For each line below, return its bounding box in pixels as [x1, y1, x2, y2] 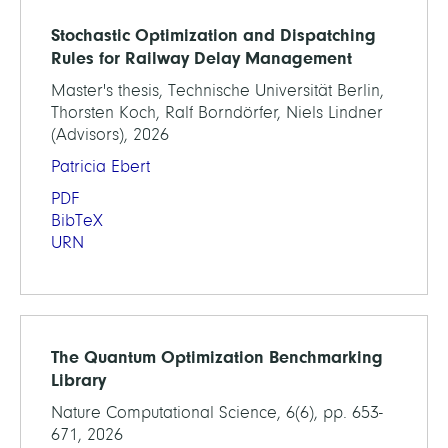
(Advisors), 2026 [51, 125, 169, 144]
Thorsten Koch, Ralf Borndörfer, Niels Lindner [51, 103, 383, 122]
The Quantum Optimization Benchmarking [51, 347, 383, 367]
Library [51, 370, 106, 390]
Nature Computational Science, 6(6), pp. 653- [51, 403, 383, 422]
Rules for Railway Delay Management [51, 48, 352, 68]
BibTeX [51, 211, 103, 230]
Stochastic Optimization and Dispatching [51, 25, 376, 45]
